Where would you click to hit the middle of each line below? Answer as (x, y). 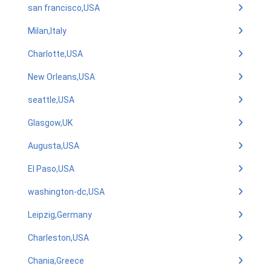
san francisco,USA (64, 8)
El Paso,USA (51, 169)
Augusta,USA (54, 146)
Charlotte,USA (55, 54)
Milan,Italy (47, 31)
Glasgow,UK (50, 123)
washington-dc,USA (66, 192)
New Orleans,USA (61, 77)
